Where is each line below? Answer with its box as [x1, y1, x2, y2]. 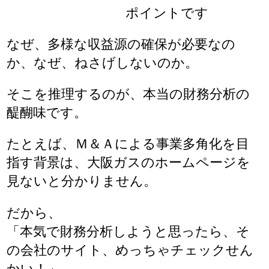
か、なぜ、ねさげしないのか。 [7, 55, 199, 70]
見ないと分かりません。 [7, 174, 157, 189]
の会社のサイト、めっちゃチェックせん [7, 242, 254, 258]
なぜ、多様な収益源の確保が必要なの [7, 36, 236, 52]
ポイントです [7, 5, 209, 20]
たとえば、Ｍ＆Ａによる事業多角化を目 [7, 136, 250, 152]
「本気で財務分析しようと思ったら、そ [7, 223, 250, 239]
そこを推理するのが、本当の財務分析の [7, 86, 250, 102]
